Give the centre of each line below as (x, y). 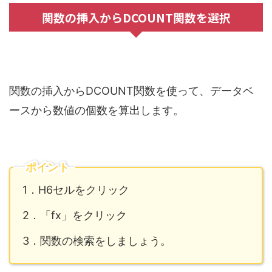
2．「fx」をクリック (75, 216)
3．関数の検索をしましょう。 (97, 241)
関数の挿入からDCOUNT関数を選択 (136, 18)
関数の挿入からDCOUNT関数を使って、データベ (131, 91)
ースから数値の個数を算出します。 (97, 110)
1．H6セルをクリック (76, 190)
